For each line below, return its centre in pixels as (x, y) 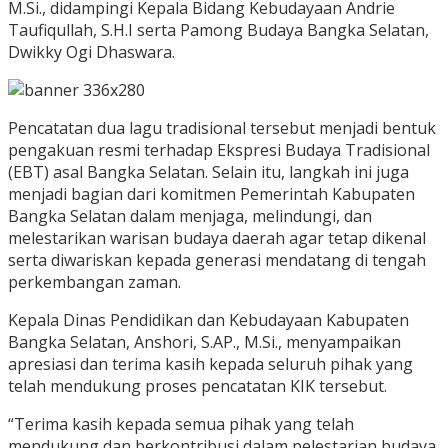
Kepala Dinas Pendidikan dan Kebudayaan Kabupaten (208, 320)
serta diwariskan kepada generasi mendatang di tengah (217, 260)
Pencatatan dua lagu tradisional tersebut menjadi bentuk (222, 128)
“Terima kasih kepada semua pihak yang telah (181, 424)
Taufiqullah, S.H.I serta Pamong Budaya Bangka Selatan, (218, 30)
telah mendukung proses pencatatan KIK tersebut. (197, 386)
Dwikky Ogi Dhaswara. (91, 52)
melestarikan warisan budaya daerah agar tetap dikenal (217, 238)
